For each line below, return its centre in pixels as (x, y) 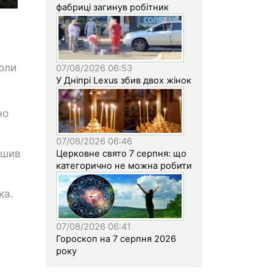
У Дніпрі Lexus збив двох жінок (124, 80)
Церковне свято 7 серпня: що (121, 153)
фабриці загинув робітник (112, 7)
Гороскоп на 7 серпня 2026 (116, 239)
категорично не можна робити (124, 165)
